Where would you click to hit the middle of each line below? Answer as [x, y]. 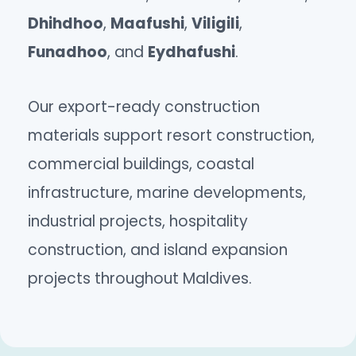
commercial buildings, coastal [141, 164]
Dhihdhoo [66, 23]
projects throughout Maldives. [140, 278]
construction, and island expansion [158, 250]
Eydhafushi [192, 52]
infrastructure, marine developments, [167, 192]
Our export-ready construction [144, 106]
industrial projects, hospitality [138, 221]
